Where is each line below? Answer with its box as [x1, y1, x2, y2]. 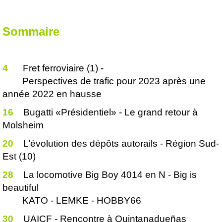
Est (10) [2, 151, 36, 162]
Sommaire [2, 25, 59, 38]
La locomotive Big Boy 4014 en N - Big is [23, 169, 197, 180]
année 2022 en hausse [2, 89, 102, 99]
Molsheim [2, 120, 44, 130]
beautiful [2, 182, 39, 193]
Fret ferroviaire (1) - [23, 63, 104, 73]
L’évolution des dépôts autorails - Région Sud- [23, 138, 219, 149]
